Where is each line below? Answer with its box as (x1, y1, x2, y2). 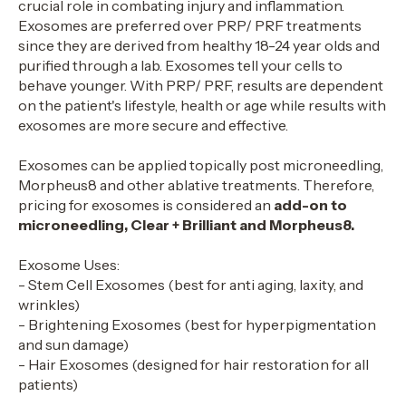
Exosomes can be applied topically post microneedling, (18, 156, 383, 174)
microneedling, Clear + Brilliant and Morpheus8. (18, 216, 357, 234)
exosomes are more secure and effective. (18, 116, 291, 134)
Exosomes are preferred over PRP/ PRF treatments (18, 16, 362, 34)
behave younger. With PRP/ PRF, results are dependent (18, 76, 383, 94)
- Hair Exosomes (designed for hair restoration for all (18, 355, 369, 373)
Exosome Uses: (18, 256, 120, 274)
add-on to (274, 196, 347, 214)
